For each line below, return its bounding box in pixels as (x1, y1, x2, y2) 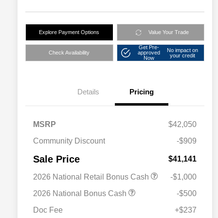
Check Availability (49, 50, 90, 56)
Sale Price (33, 154, 80, 165)
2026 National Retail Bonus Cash (33, 173, 151, 182)
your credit (170, 52, 196, 58)
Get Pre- (138, 44, 159, 51)
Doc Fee (33, 206, 63, 215)
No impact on (167, 47, 199, 53)
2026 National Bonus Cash (33, 189, 128, 198)
